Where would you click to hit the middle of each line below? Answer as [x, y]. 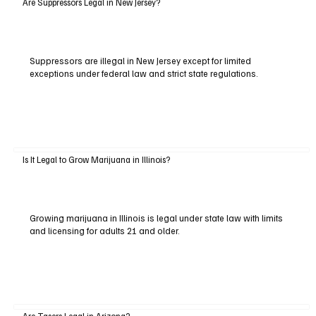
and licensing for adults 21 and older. [104, 230]
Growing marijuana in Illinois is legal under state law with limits [156, 218]
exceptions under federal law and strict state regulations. [144, 74]
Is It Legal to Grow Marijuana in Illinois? [96, 159]
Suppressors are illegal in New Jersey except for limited [140, 61]
